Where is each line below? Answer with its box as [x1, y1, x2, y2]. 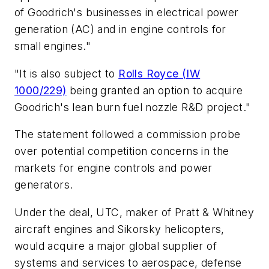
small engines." [14, 40, 91, 53]
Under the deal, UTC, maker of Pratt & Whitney [14, 205, 254, 219]
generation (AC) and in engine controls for [14, 23, 226, 36]
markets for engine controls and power [14, 162, 213, 175]
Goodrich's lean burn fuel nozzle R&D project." [14, 100, 251, 113]
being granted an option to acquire [66, 83, 243, 97]
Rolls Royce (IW [118, 67, 201, 80]
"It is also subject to [14, 67, 119, 80]
